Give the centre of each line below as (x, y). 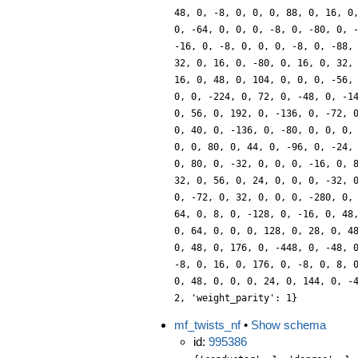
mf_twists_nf (207, 325)
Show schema (288, 325)
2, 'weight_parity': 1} (236, 298)
